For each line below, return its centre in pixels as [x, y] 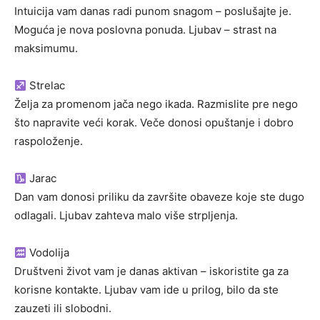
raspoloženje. [49, 141]
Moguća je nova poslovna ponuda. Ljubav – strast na [145, 30]
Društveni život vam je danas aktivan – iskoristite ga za [151, 271]
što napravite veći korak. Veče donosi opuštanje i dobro [154, 123]
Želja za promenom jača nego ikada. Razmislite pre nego [156, 104]
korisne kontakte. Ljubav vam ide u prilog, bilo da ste [146, 290]
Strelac [46, 86]
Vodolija [48, 253]
